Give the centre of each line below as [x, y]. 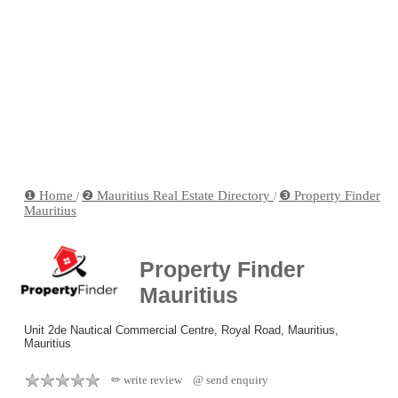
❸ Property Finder [330, 195]
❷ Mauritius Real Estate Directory [178, 195]
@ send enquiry [231, 379]
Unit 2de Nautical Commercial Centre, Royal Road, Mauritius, [181, 330]
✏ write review [147, 379]
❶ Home [50, 195]
